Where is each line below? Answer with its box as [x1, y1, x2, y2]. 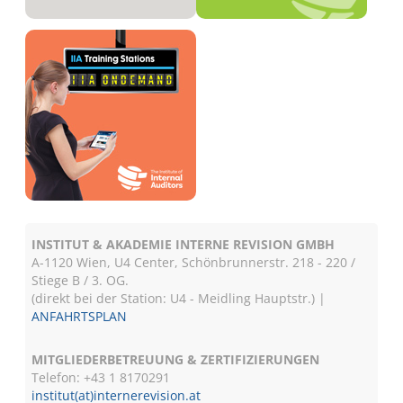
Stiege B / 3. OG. [31, 272, 130, 289]
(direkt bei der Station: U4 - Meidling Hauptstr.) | [31, 290, 327, 307]
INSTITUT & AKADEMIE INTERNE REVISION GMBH [31, 236, 336, 253]
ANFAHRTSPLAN [31, 308, 128, 325]
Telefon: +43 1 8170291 [31, 369, 171, 386]
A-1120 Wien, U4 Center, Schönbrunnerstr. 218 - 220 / [31, 254, 356, 271]
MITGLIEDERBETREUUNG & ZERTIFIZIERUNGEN [31, 351, 320, 368]
